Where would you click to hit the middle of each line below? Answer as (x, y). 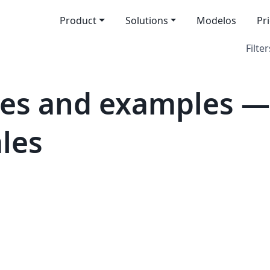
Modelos (217, 20)
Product (78, 20)
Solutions (146, 20)
